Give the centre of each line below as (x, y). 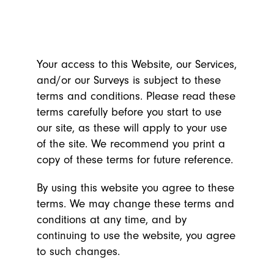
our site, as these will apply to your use (132, 128)
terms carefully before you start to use (129, 112)
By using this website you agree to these (135, 188)
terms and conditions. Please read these (136, 96)
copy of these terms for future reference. (135, 160)
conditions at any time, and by (112, 220)
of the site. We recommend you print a (131, 144)
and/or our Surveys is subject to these (129, 80)
